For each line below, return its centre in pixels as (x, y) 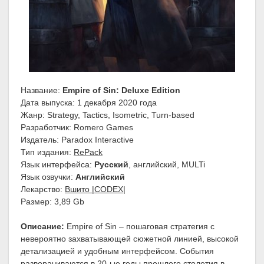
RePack (88, 152)
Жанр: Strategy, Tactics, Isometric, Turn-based (108, 115)
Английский (100, 177)
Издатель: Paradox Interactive (77, 140)
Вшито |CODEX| (95, 189)
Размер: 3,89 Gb (52, 202)
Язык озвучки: (48, 177)
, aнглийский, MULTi (167, 165)
